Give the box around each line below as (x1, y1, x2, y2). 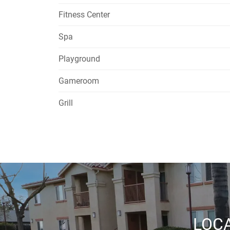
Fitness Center (59, 10, 110, 20)
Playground (59, 54, 100, 64)
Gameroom (59, 76, 99, 86)
